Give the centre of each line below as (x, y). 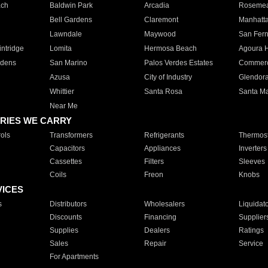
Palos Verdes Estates (178, 63)
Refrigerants (164, 135)
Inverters (252, 148)
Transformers (71, 135)
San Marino (68, 63)
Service (251, 243)
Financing (160, 217)
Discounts (66, 217)
